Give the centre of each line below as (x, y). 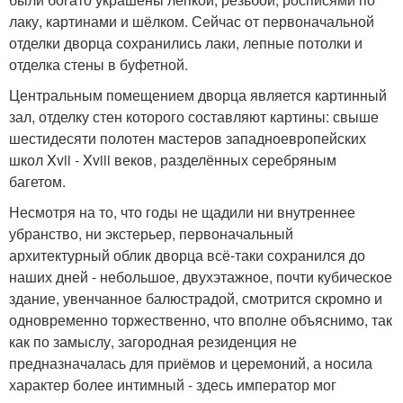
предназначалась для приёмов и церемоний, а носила (191, 363)
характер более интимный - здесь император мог (173, 385)
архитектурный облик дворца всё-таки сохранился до (187, 255)
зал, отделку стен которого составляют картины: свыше (194, 116)
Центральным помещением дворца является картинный (198, 95)
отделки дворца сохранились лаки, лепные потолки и (186, 43)
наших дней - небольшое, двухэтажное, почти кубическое (201, 277)
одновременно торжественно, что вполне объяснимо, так (201, 320)
